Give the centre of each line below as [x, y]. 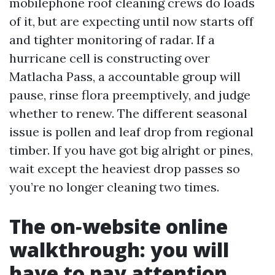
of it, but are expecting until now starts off [131, 21]
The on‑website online [118, 226]
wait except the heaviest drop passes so [125, 168]
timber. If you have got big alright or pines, [131, 150]
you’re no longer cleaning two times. [114, 187]
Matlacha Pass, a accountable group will [125, 76]
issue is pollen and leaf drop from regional [131, 132]
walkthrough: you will [119, 250]
